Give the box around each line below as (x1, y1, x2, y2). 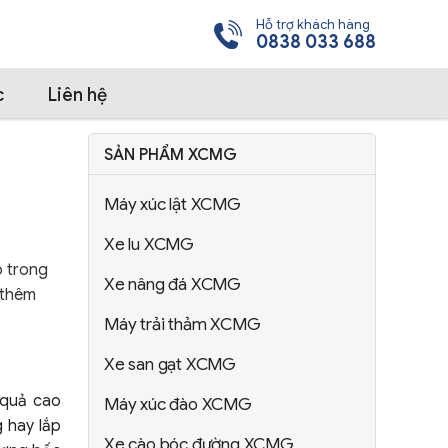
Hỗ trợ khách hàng (256, 15, 370, 33)
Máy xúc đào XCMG (104, 394, 252, 415)
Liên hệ (48, 84, 107, 106)
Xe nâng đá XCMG (104, 274, 241, 295)
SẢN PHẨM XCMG (104, 145, 237, 165)
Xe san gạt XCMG (104, 354, 236, 375)
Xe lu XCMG (104, 234, 194, 255)
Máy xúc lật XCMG (104, 194, 241, 215)
